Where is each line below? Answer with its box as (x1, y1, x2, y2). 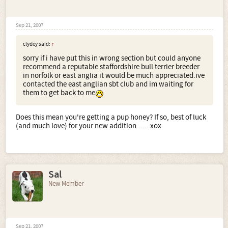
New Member (48, 179, 84, 188)
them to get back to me (23, 88, 95, 98)
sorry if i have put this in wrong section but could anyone (23, 53, 201, 63)
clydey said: (23, 41, 51, 48)
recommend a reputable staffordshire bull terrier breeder (23, 62, 199, 72)
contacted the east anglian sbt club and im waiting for (23, 79, 193, 89)
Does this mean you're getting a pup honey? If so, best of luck (16, 112, 206, 122)
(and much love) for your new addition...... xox (16, 121, 161, 131)
